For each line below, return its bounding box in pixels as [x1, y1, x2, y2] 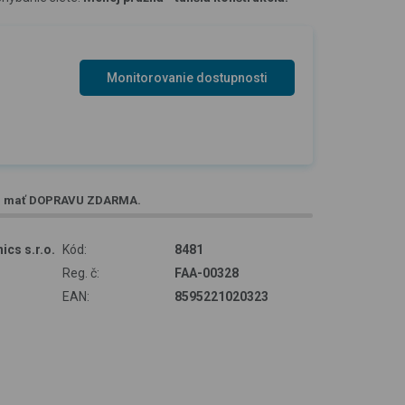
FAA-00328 [174, 265, 240, 280]
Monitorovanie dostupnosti [107, 71, 268, 86]
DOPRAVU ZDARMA [29, 193, 137, 207]
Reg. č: [61, 265, 99, 280]
